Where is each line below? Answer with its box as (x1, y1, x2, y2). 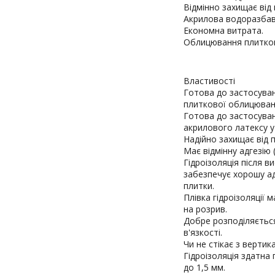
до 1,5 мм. (184, 261, 225, 273)
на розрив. (184, 203, 227, 215)
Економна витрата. (184, 25, 263, 36)
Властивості (184, 75, 235, 87)
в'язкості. (184, 227, 222, 238)
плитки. (184, 180, 214, 192)
